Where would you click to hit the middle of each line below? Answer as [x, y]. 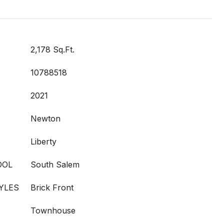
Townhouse [53, 210]
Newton [45, 118]
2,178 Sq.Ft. [52, 49]
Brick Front [52, 187]
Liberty [43, 141]
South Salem [55, 164]
